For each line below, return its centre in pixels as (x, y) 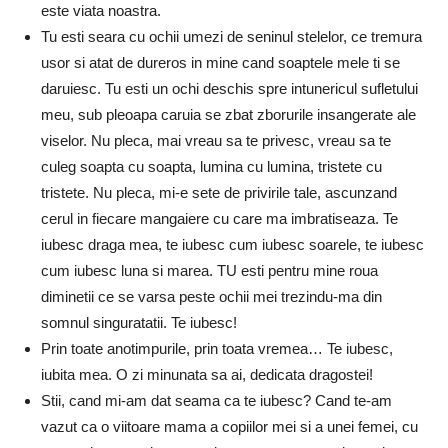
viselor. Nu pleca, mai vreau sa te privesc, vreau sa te (216, 140)
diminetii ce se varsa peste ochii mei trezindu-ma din (211, 296)
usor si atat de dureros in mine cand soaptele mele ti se (220, 62)
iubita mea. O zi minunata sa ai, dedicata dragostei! (207, 374)
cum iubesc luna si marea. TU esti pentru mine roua (209, 270)
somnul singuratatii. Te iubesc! (139, 322)
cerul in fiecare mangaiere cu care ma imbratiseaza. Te (219, 218)
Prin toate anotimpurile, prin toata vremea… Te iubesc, (217, 348)
